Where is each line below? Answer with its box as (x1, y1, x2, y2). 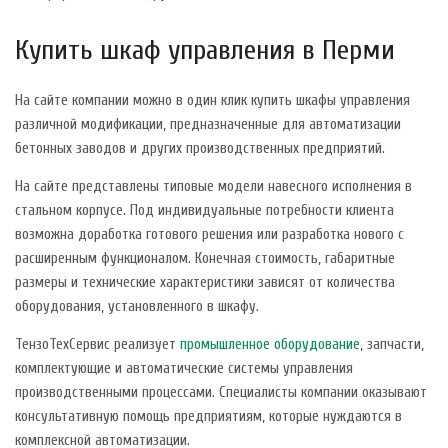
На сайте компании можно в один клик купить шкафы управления (15, 91, 410, 109)
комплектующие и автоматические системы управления (15, 359, 353, 377)
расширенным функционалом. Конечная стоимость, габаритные (15, 249, 395, 267)
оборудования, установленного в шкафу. (15, 297, 259, 315)
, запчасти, (360, 335, 424, 353)
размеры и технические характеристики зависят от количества (15, 273, 395, 291)
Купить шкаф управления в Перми (15, 33, 395, 66)
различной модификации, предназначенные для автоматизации (15, 115, 401, 133)
